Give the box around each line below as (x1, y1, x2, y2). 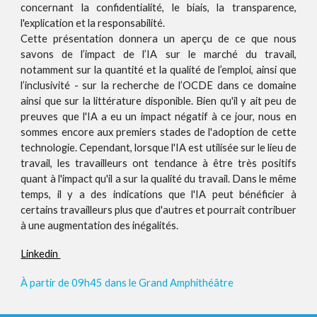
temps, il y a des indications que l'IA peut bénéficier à (21, 188, 296, 201)
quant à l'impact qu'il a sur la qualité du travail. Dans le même (21, 173, 296, 185)
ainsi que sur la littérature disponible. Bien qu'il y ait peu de (21, 95, 296, 108)
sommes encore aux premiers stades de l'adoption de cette (21, 126, 296, 139)
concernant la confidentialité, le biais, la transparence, (21, 1, 296, 14)
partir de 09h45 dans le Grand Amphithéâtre (30, 277, 234, 289)
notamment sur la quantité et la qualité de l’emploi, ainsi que (21, 64, 296, 76)
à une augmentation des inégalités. (21, 219, 179, 232)
